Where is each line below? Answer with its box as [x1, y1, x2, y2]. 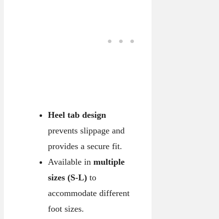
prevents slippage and [47, 126, 125, 136]
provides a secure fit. [47, 141, 122, 152]
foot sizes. [47, 204, 84, 214]
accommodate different [47, 188, 130, 198]
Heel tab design [47, 110, 106, 120]
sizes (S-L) [47, 173, 87, 183]
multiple [93, 157, 125, 167]
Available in [47, 157, 93, 167]
